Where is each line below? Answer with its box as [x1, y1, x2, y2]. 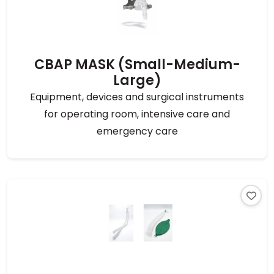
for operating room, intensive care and [44, 107, 230, 121]
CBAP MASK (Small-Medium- [34, 55, 240, 74]
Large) [113, 71, 161, 90]
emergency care [96, 124, 178, 138]
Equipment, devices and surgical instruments [30, 90, 244, 104]
